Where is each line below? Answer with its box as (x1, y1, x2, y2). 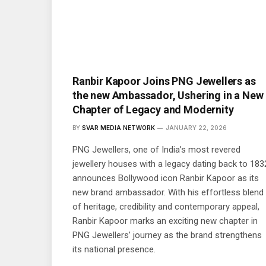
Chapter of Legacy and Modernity (72, 103, 234, 116)
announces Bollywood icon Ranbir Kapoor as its (72, 172, 259, 183)
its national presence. (72, 243, 156, 255)
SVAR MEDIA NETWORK (82, 123, 155, 131)
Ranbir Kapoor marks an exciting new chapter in (72, 215, 258, 226)
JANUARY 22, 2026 (166, 123, 227, 131)
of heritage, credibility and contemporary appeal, (72, 201, 259, 212)
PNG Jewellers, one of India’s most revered (72, 144, 240, 155)
